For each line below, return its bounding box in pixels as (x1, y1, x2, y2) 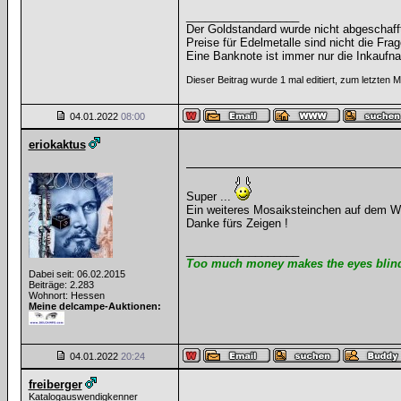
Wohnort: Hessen (28, 290, 105, 301)
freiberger (28, 378, 82, 391)
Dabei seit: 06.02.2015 (28, 269, 125, 279)
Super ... (185, 190, 235, 203)
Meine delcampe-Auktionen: (28, 301, 161, 311)
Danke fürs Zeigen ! (185, 217, 288, 230)
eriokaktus (28, 138, 86, 151)
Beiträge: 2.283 (28, 279, 94, 290)
